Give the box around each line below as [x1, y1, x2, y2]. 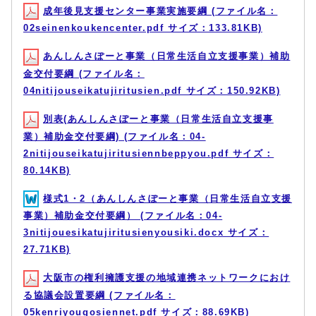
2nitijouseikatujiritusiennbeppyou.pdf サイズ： [23, 147, 274, 159]
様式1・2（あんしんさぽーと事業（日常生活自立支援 [43, 193, 292, 204]
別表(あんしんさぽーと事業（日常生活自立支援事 [43, 113, 274, 124]
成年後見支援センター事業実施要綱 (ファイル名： [43, 5, 278, 16]
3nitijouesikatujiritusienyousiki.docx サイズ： [23, 227, 269, 238]
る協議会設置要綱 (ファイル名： [23, 289, 176, 300]
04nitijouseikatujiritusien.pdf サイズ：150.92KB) [23, 85, 281, 96]
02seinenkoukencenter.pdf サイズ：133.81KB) [23, 23, 262, 34]
